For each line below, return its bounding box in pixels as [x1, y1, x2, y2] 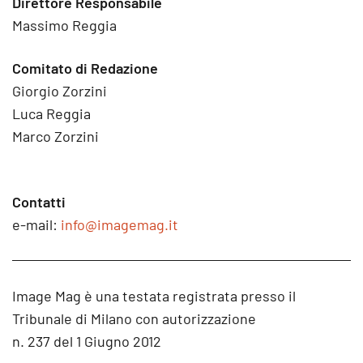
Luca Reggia [12, 105, 91, 123]
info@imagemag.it [61, 216, 178, 234]
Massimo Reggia [12, 16, 117, 35]
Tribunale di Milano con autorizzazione [12, 310, 256, 328]
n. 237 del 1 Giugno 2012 [12, 332, 161, 351]
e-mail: [12, 216, 61, 234]
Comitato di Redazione [12, 59, 158, 78]
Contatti [12, 193, 66, 211]
